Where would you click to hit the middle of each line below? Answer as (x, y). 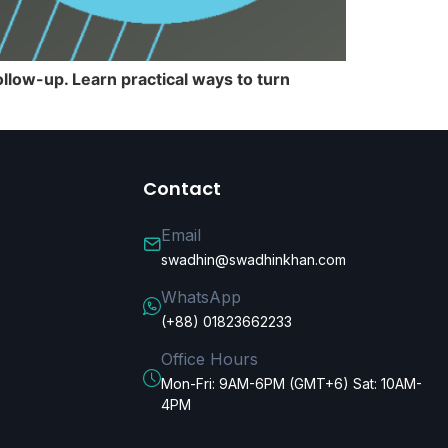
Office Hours (210, 358)
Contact (182, 188)
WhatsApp (201, 296)
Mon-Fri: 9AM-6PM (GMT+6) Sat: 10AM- (292, 383)
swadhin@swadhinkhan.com (254, 259)
